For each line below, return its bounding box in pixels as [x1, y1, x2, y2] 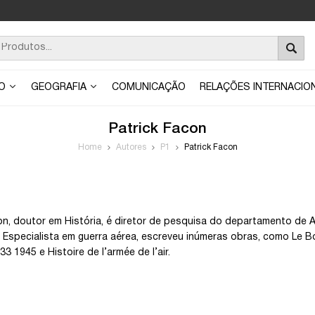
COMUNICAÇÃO [112, 83, 186, 92]
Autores [115, 143, 146, 151]
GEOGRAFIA [31, 83, 89, 92]
